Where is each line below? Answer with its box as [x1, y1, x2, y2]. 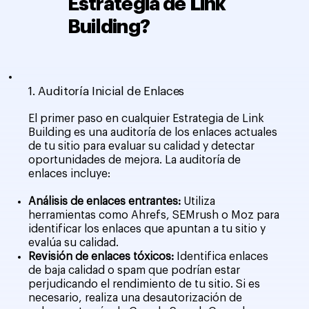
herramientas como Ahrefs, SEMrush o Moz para [28, 210, 280, 221]
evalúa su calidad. [28, 237, 119, 249]
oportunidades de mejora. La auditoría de [28, 154, 241, 166]
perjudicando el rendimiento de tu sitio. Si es [28, 279, 261, 290]
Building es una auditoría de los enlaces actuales [28, 127, 278, 139]
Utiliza [183, 196, 216, 208]
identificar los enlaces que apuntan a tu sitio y [28, 223, 266, 235]
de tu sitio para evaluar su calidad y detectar [28, 141, 255, 152]
